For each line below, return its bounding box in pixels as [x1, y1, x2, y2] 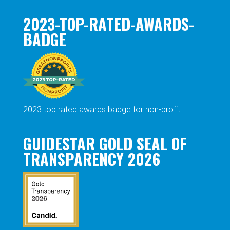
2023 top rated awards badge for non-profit [23, 105, 180, 115]
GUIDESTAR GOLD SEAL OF [23, 132, 186, 156]
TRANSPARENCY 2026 [23, 147, 160, 171]
